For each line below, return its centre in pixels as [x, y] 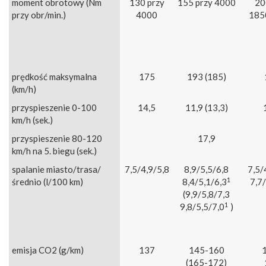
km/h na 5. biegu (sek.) [54, 151]
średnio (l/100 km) [47, 182]
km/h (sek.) [32, 120]
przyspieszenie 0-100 [54, 108]
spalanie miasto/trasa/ [56, 170]
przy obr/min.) [39, 15]
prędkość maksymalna [54, 77]
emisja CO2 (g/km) [48, 250]
